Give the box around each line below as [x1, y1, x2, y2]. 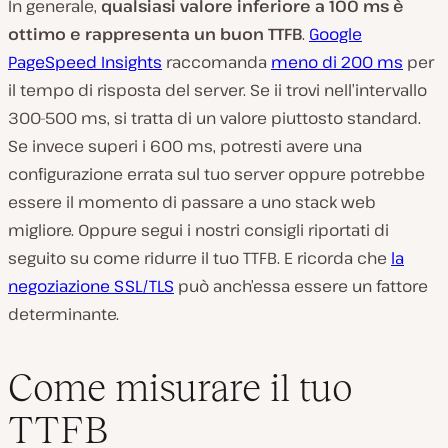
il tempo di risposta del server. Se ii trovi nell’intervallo [8, 79, 427, 102]
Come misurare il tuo [8, 365, 353, 409]
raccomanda [162, 51, 271, 74]
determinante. [8, 303, 119, 326]
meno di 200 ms [271, 51, 403, 74]
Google [309, 23, 362, 46]
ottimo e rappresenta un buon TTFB [8, 23, 302, 46]
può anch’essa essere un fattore [174, 275, 428, 298]
